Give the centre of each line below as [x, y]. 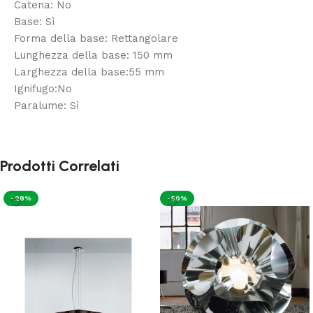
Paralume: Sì [46, 105]
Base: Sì [34, 21]
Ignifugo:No [43, 88]
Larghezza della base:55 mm [89, 72]
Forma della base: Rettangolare [96, 38]
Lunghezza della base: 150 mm [93, 55]
